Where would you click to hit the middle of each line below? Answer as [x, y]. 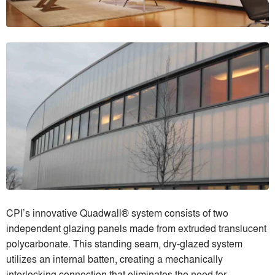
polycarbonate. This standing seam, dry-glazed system [124, 243]
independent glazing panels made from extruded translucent [136, 228]
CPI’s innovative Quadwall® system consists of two [117, 212]
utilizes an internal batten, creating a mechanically [114, 258]
